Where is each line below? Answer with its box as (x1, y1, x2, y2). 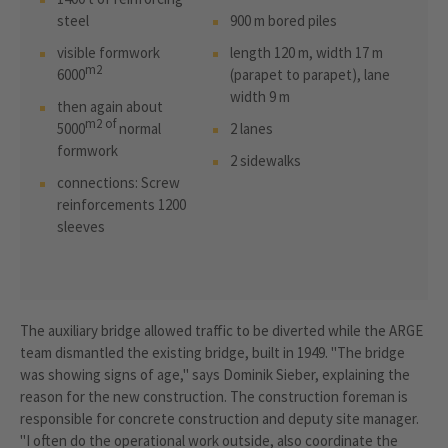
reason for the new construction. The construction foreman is (20, 386, 408, 406)
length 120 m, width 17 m (230, 42, 383, 62)
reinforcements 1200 (57, 194, 186, 214)
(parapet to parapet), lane (230, 64, 390, 84)
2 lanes (230, 118, 273, 138)
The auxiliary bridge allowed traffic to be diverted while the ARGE (20, 320, 423, 340)
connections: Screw (57, 172, 180, 192)
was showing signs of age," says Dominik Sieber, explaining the (20, 364, 410, 384)
